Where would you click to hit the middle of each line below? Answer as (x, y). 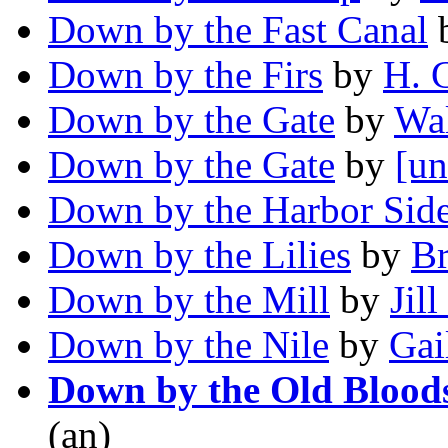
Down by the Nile (188, 345)
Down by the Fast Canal (238, 30)
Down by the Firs (185, 75)
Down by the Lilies (199, 255)
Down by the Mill (189, 300)
